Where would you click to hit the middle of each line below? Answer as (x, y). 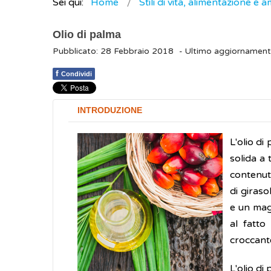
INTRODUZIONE (110, 110)
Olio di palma (87, 34)
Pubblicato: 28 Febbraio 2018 (113, 51)
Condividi (77, 74)
